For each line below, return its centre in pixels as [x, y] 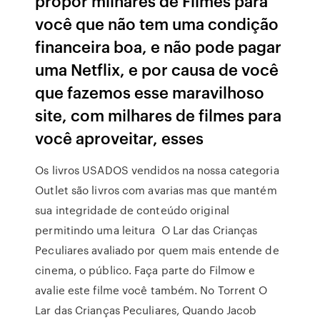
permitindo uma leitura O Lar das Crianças [146, 230]
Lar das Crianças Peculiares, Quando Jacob [146, 310]
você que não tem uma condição [157, 23]
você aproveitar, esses [120, 137]
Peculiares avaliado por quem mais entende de [157, 250]
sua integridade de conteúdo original [132, 210]
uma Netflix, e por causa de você [157, 69]
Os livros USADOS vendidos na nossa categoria [157, 170]
